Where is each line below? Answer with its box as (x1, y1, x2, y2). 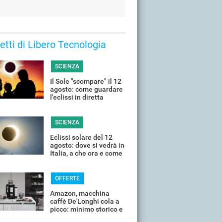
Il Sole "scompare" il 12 (50, 77, 121, 85)
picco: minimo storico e (50, 205, 123, 213)
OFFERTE (55, 175, 80, 182)
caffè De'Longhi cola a (50, 197, 119, 205)
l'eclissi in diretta (50, 93, 104, 101)
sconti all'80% (50, 213, 93, 221)
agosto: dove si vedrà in (50, 141, 124, 149)
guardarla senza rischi (50, 157, 120, 165)
